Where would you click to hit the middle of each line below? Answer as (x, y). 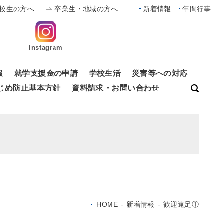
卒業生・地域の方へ (86, 9)
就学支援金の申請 (46, 73)
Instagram (46, 47)
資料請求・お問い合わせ (116, 87)
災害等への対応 (160, 73)
